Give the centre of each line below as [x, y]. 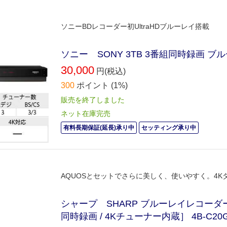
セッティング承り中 [169, 127]
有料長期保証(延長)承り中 [99, 127]
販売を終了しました [93, 100]
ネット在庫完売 [86, 113]
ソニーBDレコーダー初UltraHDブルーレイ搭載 [135, 26]
